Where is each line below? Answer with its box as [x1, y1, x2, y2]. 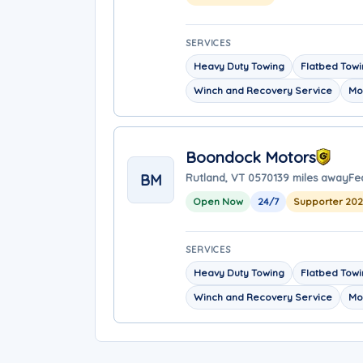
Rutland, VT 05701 [186, 170, 277, 184]
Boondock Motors [186, 147, 316, 167]
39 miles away [277, 170, 348, 184]
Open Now [193, 194, 243, 207]
